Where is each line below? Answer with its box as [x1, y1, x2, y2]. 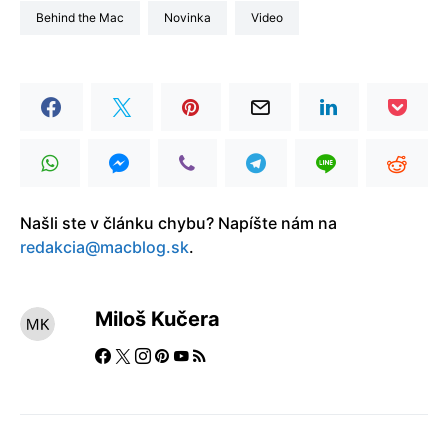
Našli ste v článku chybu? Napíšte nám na [20, 212, 337, 233]
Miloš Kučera [94, 306, 220, 331]
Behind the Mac [44, 9, 124, 25]
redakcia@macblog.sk [20, 236, 189, 257]
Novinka [173, 9, 211, 25]
